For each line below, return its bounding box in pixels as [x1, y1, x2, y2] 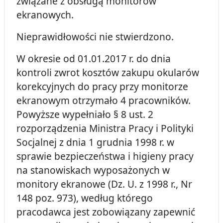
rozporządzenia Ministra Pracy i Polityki [16, 121, 194, 135]
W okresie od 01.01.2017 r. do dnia [16, 52, 171, 66]
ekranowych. [16, 8, 74, 22]
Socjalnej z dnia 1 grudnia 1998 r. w [16, 135, 174, 149]
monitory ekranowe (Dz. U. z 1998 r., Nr [16, 177, 192, 191]
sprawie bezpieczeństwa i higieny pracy [16, 149, 194, 163]
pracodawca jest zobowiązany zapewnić [16, 205, 195, 219]
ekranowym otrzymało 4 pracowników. [16, 94, 191, 108]
